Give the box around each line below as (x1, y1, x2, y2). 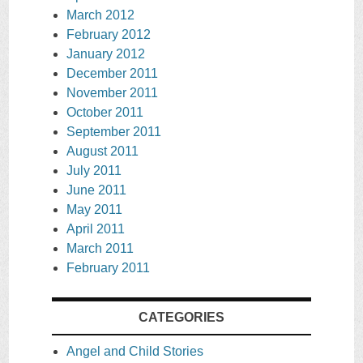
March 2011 (66, 241, 134, 256)
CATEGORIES (139, 310, 224, 325)
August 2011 (66, 144, 139, 159)
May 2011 (66, 203, 122, 217)
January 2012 (66, 47, 145, 62)
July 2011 (66, 164, 122, 178)
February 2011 (66, 261, 150, 275)
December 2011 (66, 66, 158, 81)
